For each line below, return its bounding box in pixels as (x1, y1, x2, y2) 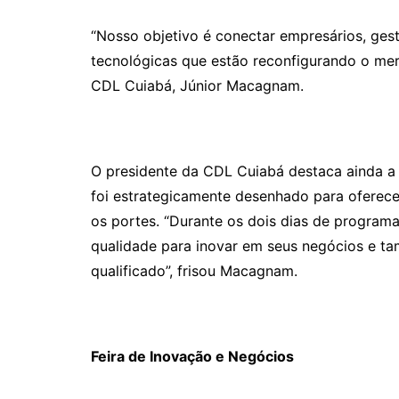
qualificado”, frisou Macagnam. (91, 262, 297, 281)
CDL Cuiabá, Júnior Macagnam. (91, 77, 304, 95)
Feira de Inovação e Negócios (91, 347, 294, 366)
